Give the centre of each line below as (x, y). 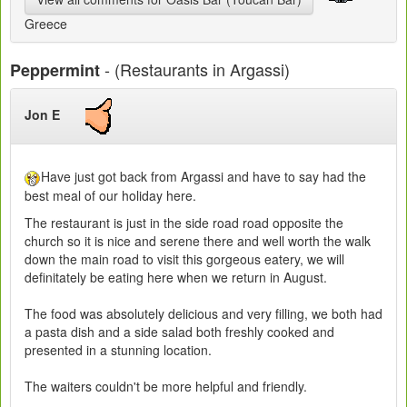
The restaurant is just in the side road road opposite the (184, 222)
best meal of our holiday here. (110, 195)
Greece (46, 23)
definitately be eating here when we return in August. (176, 277)
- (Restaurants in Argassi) (195, 69)
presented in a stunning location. (118, 349)
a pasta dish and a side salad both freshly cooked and (179, 331)
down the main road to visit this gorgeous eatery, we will (184, 258)
